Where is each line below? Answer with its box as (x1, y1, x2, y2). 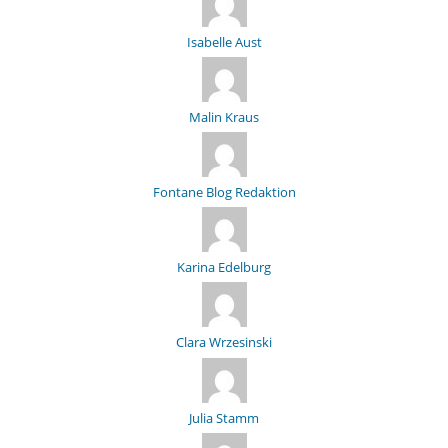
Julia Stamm (189, 408, 259, 427)
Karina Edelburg (177, 258, 271, 277)
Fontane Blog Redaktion (152, 183, 296, 202)
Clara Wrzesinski (176, 333, 272, 352)
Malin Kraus (189, 107, 259, 126)
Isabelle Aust (186, 32, 262, 51)
